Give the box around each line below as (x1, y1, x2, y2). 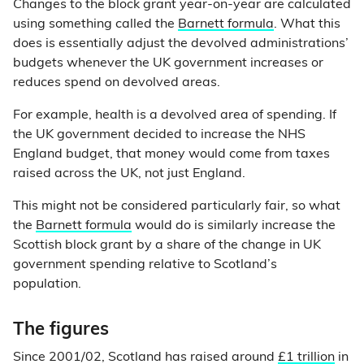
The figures (13, 321, 109, 340)
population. (13, 278, 84, 291)
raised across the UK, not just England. (13, 167, 249, 180)
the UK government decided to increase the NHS (13, 128, 305, 141)
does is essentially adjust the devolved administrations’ (13, 37, 349, 50)
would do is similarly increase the (132, 219, 336, 232)
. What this (274, 18, 340, 31)
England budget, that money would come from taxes (13, 148, 330, 161)
